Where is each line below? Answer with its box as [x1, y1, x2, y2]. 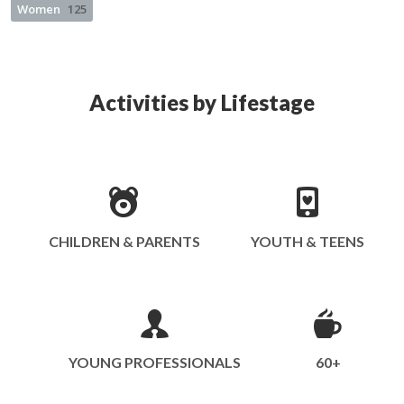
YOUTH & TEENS [251, 233, 364, 250]
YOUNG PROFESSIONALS [69, 353, 242, 371]
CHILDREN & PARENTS [49, 233, 200, 250]
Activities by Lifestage [88, 89, 315, 115]
